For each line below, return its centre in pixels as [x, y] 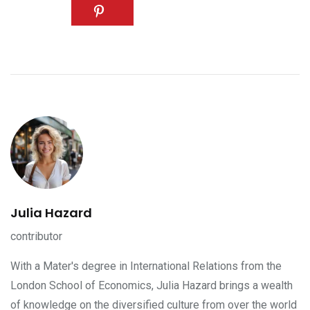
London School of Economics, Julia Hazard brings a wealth [152, 285]
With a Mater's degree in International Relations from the [146, 266]
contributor [36, 236]
